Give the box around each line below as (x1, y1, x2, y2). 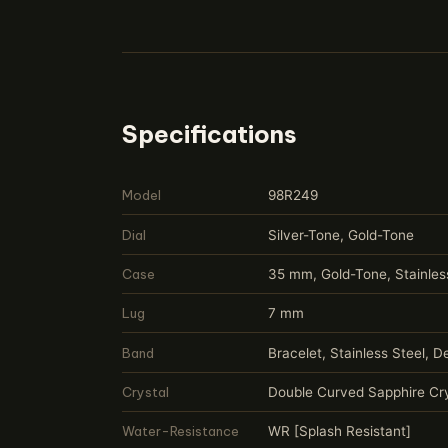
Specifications (122, 118, 297, 149)
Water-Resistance (122, 423, 239, 440)
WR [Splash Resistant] (268, 423, 411, 440)
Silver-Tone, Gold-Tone (268, 226, 414, 243)
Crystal (122, 384, 169, 401)
